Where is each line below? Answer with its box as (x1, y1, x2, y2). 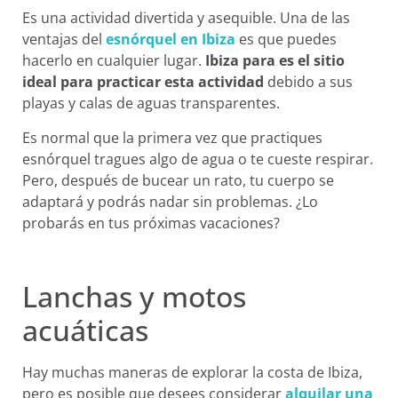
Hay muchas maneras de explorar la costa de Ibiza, (22, 362, 362, 383)
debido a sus (264, 72, 353, 92)
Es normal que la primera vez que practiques (22, 127, 322, 147)
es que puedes (235, 29, 337, 50)
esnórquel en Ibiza (106, 29, 235, 50)
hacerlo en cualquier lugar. (22, 51, 205, 71)
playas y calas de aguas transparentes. (22, 93, 280, 114)
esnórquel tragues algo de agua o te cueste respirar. (22, 148, 373, 169)
